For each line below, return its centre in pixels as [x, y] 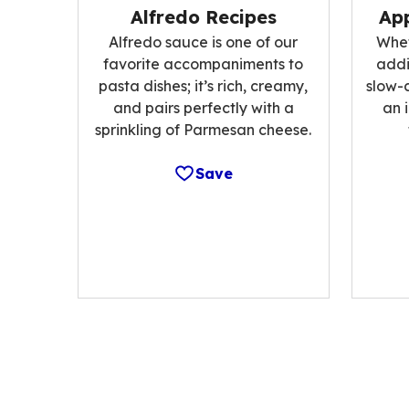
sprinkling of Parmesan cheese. [204, 129]
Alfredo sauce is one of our [204, 42]
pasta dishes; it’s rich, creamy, [204, 85]
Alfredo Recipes [203, 16]
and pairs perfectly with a [203, 107]
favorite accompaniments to [204, 63]
